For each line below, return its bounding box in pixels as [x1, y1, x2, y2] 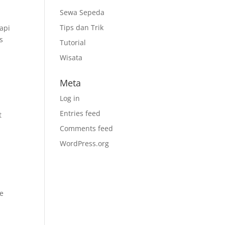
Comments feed [60, 124, 114, 133]
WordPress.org [60, 139, 109, 148]
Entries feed [60, 108, 101, 118]
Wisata [60, 53, 83, 62]
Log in [60, 93, 80, 103]
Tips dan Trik [60, 23, 104, 32]
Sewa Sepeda [60, 8, 105, 17]
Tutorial [60, 38, 86, 47]
